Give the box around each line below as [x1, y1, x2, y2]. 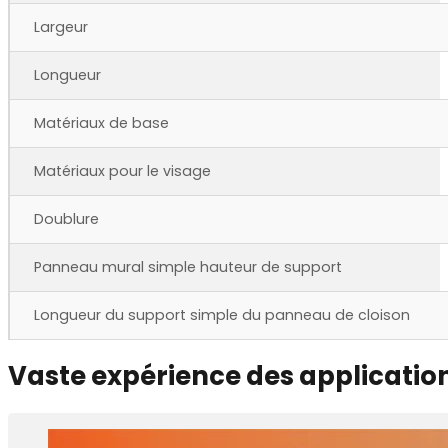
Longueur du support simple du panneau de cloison [34, 305, 410, 326]
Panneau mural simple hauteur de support [34, 257, 342, 278]
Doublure [34, 209, 99, 230]
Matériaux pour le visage [34, 161, 211, 182]
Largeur [34, 17, 88, 38]
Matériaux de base [34, 113, 169, 134]
